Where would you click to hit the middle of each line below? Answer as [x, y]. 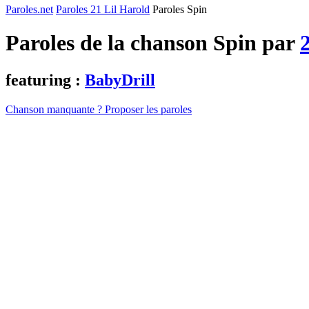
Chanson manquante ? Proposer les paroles [99, 109]
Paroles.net [29, 9]
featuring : [45, 80]
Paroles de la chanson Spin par [153, 43]
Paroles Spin [180, 9]
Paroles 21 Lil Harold [103, 9]
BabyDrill [120, 80]
